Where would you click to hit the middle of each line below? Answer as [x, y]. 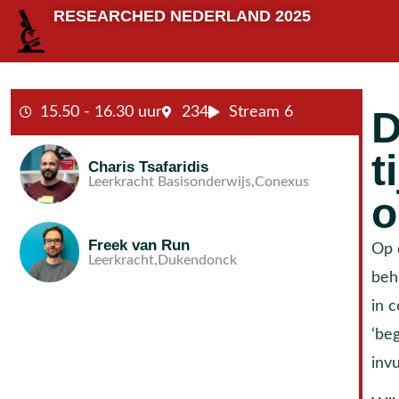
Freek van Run [139, 245]
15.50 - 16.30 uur [101, 112]
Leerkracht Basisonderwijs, [172, 182]
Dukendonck [198, 260]
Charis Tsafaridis [149, 167]
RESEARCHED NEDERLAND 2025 [182, 16]
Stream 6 [261, 112]
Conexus [282, 182]
